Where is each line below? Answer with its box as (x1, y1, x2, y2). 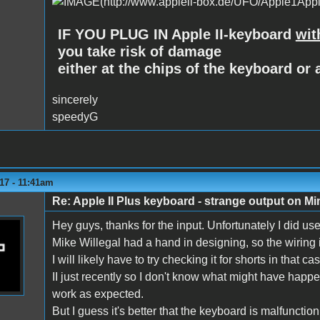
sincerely (51, 94, 98, 106)
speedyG (51, 111, 98, 124)
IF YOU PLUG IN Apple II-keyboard (57, 26, 296, 42)
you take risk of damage (57, 43, 221, 59)
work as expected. (51, 288, 144, 301)
